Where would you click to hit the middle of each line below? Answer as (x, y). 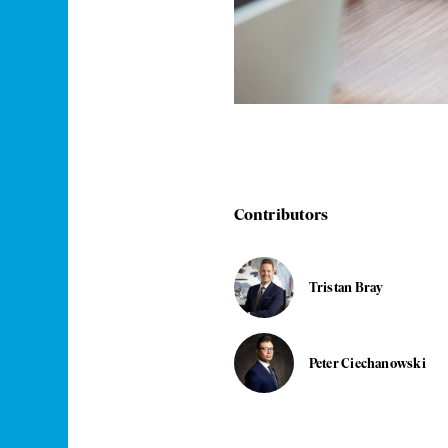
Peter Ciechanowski (367, 362)
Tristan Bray (346, 287)
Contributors (281, 214)
